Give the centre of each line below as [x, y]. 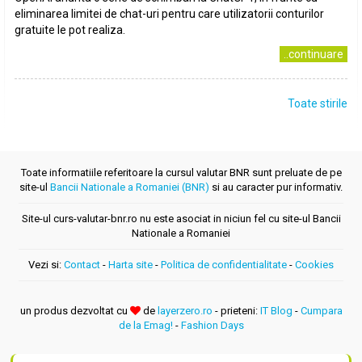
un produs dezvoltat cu [75, 311]
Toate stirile [318, 103]
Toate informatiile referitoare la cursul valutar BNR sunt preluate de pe [181, 173]
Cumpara [321, 311]
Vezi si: [46, 265]
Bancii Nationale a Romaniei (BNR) [130, 187]
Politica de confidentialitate [224, 265]
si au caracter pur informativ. [276, 187]
